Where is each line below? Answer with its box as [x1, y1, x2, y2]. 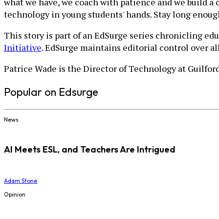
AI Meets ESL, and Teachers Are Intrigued [4, 143, 175, 155]
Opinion [4, 190, 25, 198]
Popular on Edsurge [4, 85, 98, 99]
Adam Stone [4, 176, 37, 184]
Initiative [4, 41, 42, 53]
